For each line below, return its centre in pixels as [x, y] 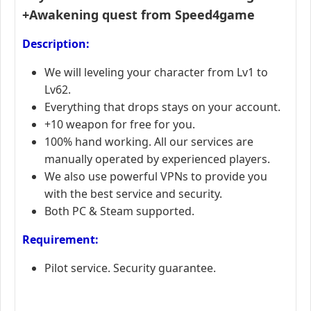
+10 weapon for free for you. [120, 124]
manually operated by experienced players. [157, 159]
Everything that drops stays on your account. [164, 107]
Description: [56, 43]
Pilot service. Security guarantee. [130, 268]
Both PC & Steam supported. [119, 211]
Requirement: [60, 239]
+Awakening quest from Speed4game [138, 14]
